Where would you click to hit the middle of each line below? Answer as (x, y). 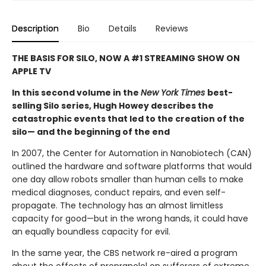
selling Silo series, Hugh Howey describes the (113, 106)
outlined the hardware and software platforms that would (132, 167)
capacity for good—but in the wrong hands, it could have (130, 219)
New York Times (174, 93)
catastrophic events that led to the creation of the (128, 119)
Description (35, 29)
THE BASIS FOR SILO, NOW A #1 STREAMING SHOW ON (126, 58)
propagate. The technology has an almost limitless (118, 206)
